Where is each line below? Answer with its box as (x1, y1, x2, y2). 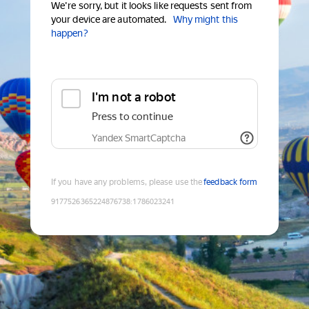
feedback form (203, 177, 258, 188)
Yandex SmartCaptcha (92, 132, 186, 144)
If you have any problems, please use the (51, 177, 203, 188)
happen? (51, 28, 88, 39)
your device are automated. (51, 14, 167, 26)
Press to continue (92, 110, 173, 123)
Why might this (172, 14, 238, 26)
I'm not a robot (92, 90, 176, 105)
